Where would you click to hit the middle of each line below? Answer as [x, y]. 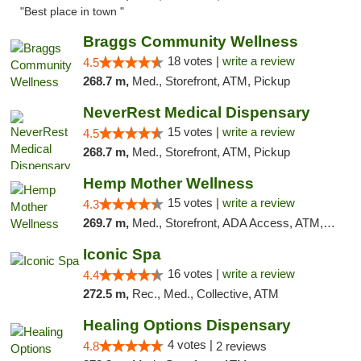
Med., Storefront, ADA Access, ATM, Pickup [227, 223]
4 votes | [191, 344]
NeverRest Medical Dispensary [196, 112]
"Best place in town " [72, 12]
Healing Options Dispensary [187, 325]
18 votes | [195, 61]
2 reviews [241, 346]
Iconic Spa [122, 254]
